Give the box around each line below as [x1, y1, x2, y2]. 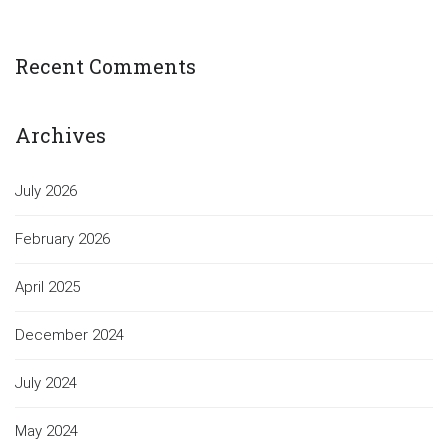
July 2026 [15, 181, 77, 200]
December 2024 [15, 325, 124, 344]
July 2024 [15, 373, 77, 392]
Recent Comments [15, 52, 196, 79]
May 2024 [15, 421, 78, 440]
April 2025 [15, 277, 80, 296]
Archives [15, 121, 106, 148]
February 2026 [15, 229, 110, 248]
